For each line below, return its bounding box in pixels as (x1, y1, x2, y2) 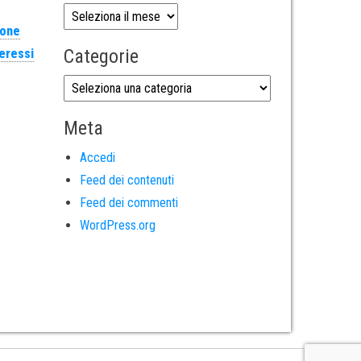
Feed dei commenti (79, 194, 178, 210)
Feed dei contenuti (79, 172, 174, 188)
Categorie (63, 44, 139, 68)
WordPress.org (79, 217, 156, 233)
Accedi (79, 149, 115, 165)
